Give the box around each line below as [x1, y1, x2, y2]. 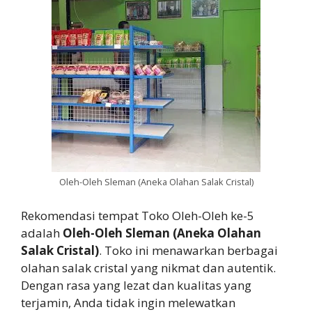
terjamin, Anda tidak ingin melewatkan [21, 294, 235, 311]
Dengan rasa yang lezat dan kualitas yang [21, 276, 251, 293]
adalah [21, 224, 63, 241]
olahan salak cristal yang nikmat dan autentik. [21, 259, 276, 276]
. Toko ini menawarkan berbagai [99, 242, 278, 258]
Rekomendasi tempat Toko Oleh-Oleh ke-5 [21, 207, 254, 224]
